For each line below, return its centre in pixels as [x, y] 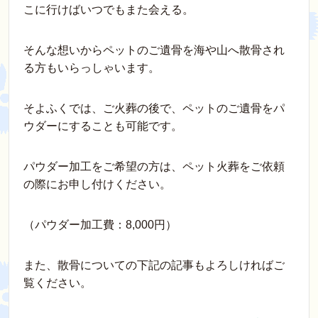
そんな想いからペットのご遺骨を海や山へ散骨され [154, 50]
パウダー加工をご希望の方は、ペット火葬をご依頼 [154, 167]
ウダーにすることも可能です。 [103, 126]
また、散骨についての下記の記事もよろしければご [154, 265]
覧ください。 [57, 283]
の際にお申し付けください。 [97, 185]
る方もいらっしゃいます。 [92, 68]
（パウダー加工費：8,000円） [100, 225]
